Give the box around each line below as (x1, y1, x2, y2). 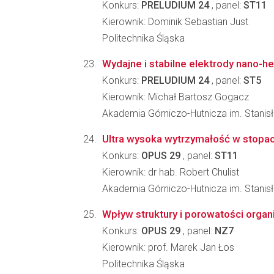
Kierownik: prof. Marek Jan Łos (102, 242, 234, 253)
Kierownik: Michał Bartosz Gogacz (102, 91, 249, 103)
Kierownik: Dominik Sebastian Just (102, 16, 248, 28)
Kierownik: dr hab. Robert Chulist (102, 166, 239, 178)
